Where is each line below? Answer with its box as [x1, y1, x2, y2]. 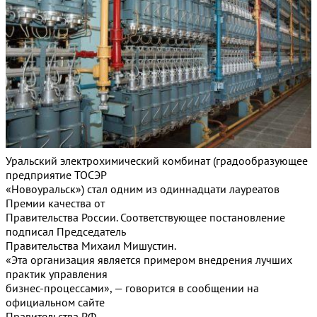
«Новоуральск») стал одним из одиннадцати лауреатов [6, 182, 279, 197]
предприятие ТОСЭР [6, 168, 107, 183]
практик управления [6, 267, 108, 282]
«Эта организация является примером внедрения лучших [6, 253, 292, 267]
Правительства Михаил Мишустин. [6, 238, 176, 253]
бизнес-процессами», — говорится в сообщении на [6, 281, 259, 296]
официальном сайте [6, 295, 105, 310]
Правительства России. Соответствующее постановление [6, 210, 285, 225]
